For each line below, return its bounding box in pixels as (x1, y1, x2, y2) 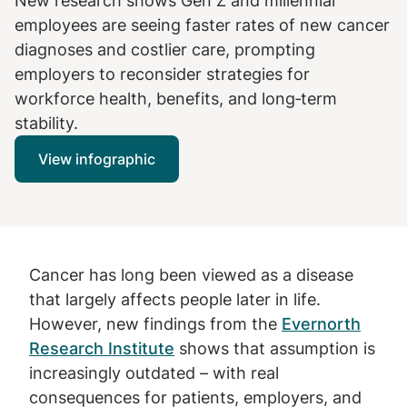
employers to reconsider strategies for (15, 65, 310, 84)
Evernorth (282, 314, 361, 333)
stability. (15, 114, 78, 133)
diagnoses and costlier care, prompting (15, 40, 315, 59)
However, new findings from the (29, 314, 282, 333)
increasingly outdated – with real (29, 363, 279, 382)
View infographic (38, 150, 155, 168)
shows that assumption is (174, 339, 375, 358)
